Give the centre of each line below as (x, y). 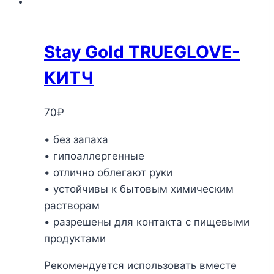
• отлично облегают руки (108, 172)
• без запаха (76, 139)
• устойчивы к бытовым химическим (139, 189)
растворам (72, 205)
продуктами (75, 238)
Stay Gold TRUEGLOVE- (142, 52)
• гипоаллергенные (94, 156)
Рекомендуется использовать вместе (140, 265)
